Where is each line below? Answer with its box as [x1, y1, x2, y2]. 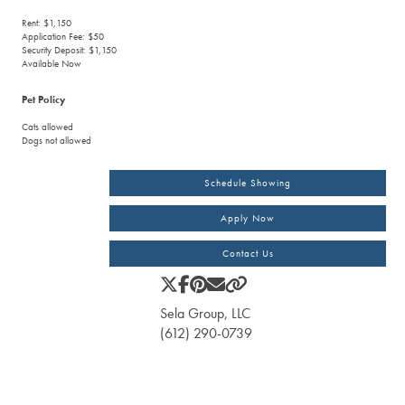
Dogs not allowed [22, 133, 92, 146]
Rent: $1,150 [22, 16, 72, 30]
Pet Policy [22, 93, 66, 107]
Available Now [22, 57, 82, 71]
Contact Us [221, 246, 274, 259]
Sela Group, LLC [160, 303, 251, 323]
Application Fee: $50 [22, 30, 105, 43]
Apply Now [221, 211, 276, 224]
